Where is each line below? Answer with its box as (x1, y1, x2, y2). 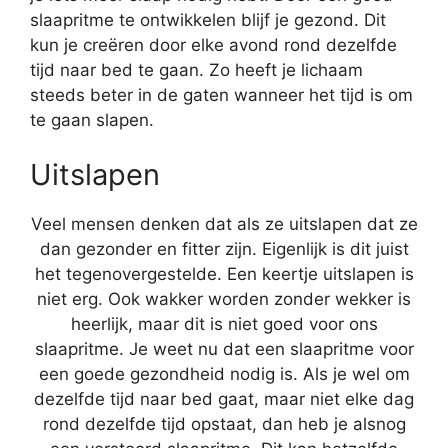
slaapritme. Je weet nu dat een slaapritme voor (34, 339, 414, 359)
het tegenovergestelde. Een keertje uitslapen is (34, 264, 414, 284)
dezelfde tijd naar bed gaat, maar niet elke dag (34, 389, 414, 409)
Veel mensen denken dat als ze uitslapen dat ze (30, 214, 418, 234)
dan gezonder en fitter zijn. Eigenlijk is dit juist (39, 239, 409, 259)
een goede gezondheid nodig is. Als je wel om (38, 364, 410, 384)
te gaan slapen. (30, 109, 154, 130)
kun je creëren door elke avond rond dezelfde (30, 34, 397, 55)
